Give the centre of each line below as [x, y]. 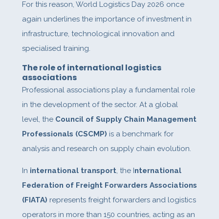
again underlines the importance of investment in [107, 19]
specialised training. [56, 49]
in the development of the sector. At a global [100, 105]
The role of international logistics [91, 68]
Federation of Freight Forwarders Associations [109, 186]
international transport [73, 171]
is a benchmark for [140, 134]
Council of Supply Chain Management [126, 120]
